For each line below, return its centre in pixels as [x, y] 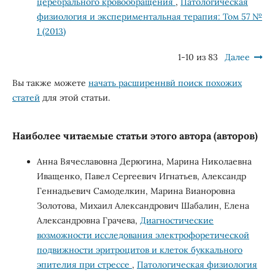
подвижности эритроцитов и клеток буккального [139, 250]
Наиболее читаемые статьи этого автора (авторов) [135, 136]
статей [26, 98]
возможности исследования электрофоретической [143, 235]
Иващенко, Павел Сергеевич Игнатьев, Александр [141, 176]
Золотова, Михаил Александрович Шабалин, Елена [143, 206]
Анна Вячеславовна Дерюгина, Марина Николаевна [144, 162]
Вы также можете [50, 83]
